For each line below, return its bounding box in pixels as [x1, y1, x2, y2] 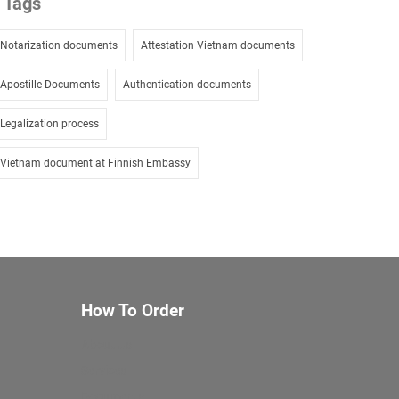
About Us [81, 338, 132, 353]
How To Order [81, 301, 184, 322]
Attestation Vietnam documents [141, 39, 295, 53]
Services [81, 363, 126, 379]
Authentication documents [123, 78, 251, 92]
